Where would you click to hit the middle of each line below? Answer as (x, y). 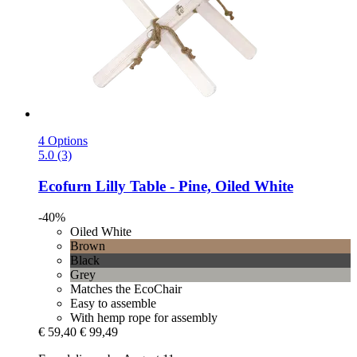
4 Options (63, 141)
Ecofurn (65, 186)
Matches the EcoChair (126, 288)
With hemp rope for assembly (144, 317)
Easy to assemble (113, 303)
